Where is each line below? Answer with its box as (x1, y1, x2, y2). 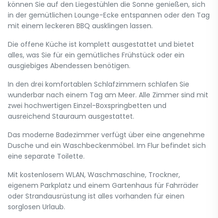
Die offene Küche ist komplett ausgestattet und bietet (8, 39, 194, 49)
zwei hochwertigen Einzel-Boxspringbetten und (8, 101, 166, 110)
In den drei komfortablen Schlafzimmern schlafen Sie (8, 79, 189, 89)
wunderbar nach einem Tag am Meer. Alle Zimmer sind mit (8, 90, 208, 100)
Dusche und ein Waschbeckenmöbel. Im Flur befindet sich (8, 141, 206, 150)
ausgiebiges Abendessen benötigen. (8, 61, 130, 71)
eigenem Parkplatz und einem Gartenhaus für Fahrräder (8, 181, 199, 190)
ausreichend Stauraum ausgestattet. (8, 111, 134, 121)
